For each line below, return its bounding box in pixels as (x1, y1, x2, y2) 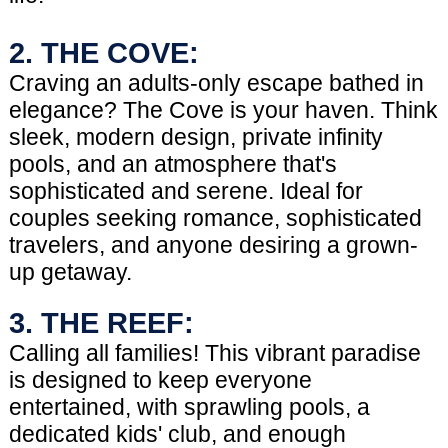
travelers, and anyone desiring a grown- (8, 232, 418, 259)
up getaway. (8, 259, 132, 286)
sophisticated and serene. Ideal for (8, 178, 363, 205)
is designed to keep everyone (8, 367, 312, 394)
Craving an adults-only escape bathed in (8, 70, 424, 97)
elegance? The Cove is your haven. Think (8, 97, 438, 124)
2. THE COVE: (8, 36, 199, 70)
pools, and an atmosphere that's (8, 151, 337, 178)
